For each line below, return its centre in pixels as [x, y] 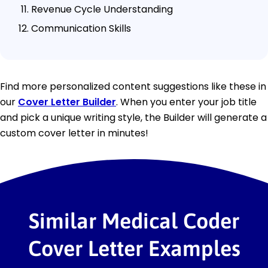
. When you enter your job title [186, 102]
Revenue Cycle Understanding [102, 9]
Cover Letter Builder [67, 102]
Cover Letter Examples [134, 248]
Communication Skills [81, 28]
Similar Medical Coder [134, 220]
